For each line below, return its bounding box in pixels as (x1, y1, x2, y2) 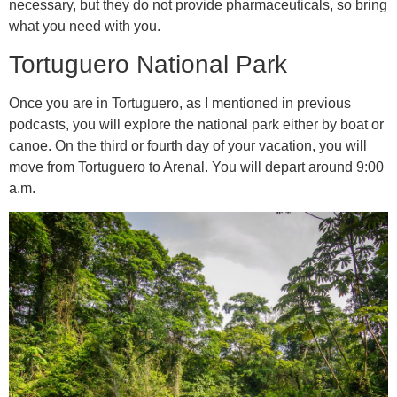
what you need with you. (9, 18, 160, 34)
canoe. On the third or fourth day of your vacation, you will (9, 137, 367, 153)
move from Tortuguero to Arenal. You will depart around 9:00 (9, 159, 384, 175)
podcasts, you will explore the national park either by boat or (9, 116, 384, 132)
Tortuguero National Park (9, 50, 287, 78)
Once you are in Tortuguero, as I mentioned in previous (9, 95, 351, 111)
